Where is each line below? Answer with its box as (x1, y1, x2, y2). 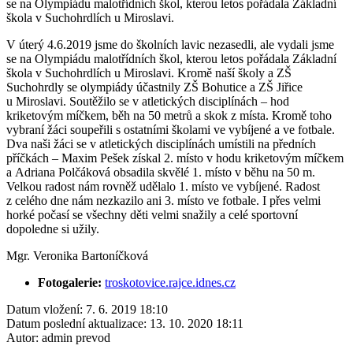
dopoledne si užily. (6, 221, 99, 236)
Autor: (6, 330, 39, 344)
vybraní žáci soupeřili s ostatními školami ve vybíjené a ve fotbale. (6, 122, 335, 136)
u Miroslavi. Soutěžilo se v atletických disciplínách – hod (6, 94, 289, 108)
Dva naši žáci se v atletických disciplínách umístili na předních (6, 136, 316, 150)
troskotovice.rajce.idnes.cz (105, 275, 236, 289)
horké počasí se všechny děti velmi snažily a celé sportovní (6, 207, 298, 221)
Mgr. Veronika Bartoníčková (6, 248, 148, 262)
